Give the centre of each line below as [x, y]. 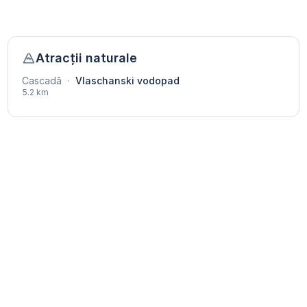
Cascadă [41, 81]
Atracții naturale [86, 58]
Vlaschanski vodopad [126, 81]
